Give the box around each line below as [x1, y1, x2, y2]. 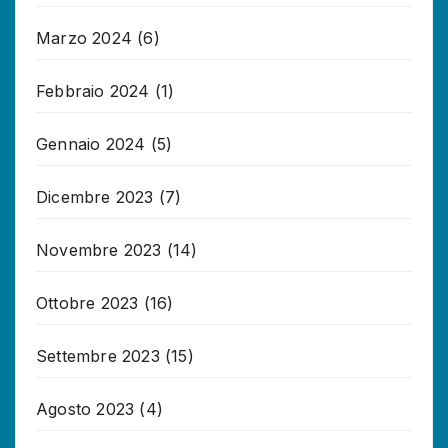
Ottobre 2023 [36, 292, 139, 313]
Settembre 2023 [36, 345, 160, 366]
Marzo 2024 [36, 27, 132, 48]
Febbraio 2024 [36, 80, 150, 101]
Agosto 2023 [36, 398, 135, 419]
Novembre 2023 [36, 239, 162, 260]
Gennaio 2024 [36, 133, 146, 154]
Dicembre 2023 [36, 186, 154, 207]
